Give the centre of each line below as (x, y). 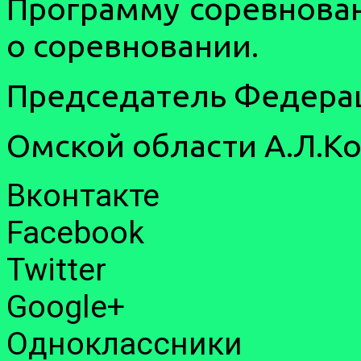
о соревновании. (133, 45)
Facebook (75, 232)
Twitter (56, 270)
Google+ (66, 307)
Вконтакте (83, 195)
